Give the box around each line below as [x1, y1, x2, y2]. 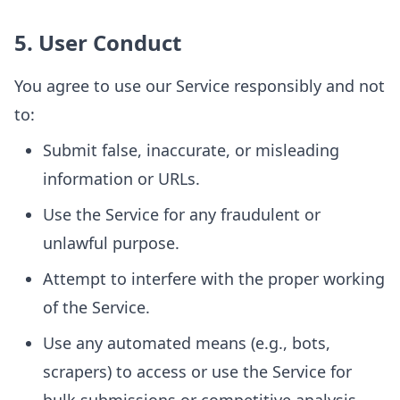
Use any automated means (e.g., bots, [43, 332, 330, 354]
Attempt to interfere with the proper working [43, 268, 385, 289]
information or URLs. [43, 168, 200, 189]
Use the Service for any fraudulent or [43, 204, 321, 225]
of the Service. [43, 296, 150, 318]
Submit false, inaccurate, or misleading [43, 139, 339, 161]
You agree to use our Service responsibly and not [14, 75, 385, 96]
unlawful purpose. [43, 232, 179, 254]
